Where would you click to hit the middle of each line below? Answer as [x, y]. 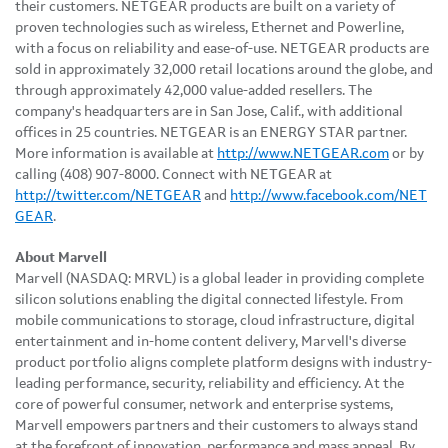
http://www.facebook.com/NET [328, 195]
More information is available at [116, 153]
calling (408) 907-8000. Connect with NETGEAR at [173, 174]
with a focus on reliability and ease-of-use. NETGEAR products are [222, 48]
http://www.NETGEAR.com [303, 153]
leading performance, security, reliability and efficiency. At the [209, 383]
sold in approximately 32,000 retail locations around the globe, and [224, 69]
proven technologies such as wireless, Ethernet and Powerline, [209, 27]
